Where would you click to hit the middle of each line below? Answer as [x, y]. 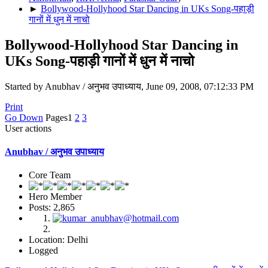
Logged [43, 251]
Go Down [24, 117]
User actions [28, 128]
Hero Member [55, 197]
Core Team [50, 175]
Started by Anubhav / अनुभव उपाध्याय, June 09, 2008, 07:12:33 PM [129, 86]
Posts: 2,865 [52, 208]
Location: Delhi [58, 240]
